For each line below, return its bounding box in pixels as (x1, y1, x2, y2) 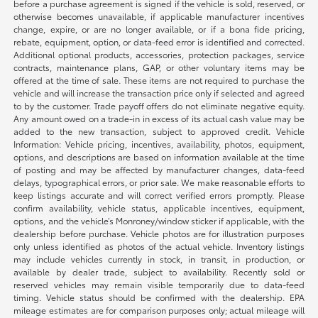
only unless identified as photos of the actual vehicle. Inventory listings (13, 240, 305, 253)
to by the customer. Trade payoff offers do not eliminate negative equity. (13, 99, 305, 112)
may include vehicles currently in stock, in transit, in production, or (13, 253, 305, 265)
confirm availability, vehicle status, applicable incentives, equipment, (13, 202, 305, 214)
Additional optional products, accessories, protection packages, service (13, 48, 305, 61)
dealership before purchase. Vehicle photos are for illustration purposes (13, 227, 305, 240)
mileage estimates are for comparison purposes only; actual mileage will (13, 304, 305, 317)
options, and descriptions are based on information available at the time (13, 150, 305, 163)
